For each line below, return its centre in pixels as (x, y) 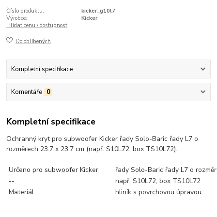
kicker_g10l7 (98, 11)
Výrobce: (17, 18)
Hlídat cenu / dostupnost (37, 26)
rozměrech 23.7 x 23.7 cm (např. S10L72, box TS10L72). (92, 149)
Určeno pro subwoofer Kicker (54, 170)
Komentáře (26, 92)
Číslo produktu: (25, 11)
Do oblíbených (33, 41)
